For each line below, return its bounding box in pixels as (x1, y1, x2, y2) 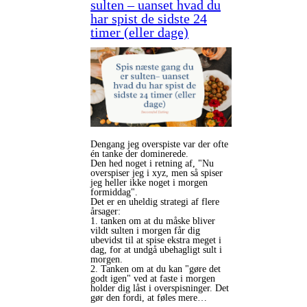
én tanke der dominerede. (90, 149, 191, 160)
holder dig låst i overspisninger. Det (90, 283, 229, 294)
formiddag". (90, 187, 140, 198)
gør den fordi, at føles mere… (90, 293, 207, 304)
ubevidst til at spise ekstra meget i (90, 235, 221, 246)
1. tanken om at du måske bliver (90, 216, 215, 227)
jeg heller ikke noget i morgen (90, 177, 208, 188)
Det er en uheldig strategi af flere (90, 197, 219, 208)
